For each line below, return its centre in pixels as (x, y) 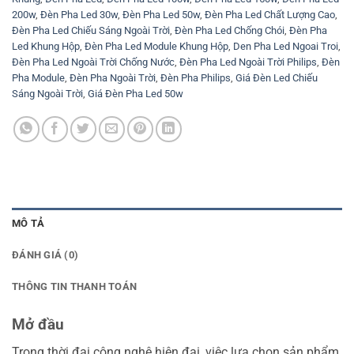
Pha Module (38, 77)
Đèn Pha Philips (196, 77)
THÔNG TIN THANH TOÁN (75, 286)
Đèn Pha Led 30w (79, 14)
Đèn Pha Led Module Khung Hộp (156, 46)
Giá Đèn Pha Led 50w (136, 93)
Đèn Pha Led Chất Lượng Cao (270, 14)
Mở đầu (38, 324)
